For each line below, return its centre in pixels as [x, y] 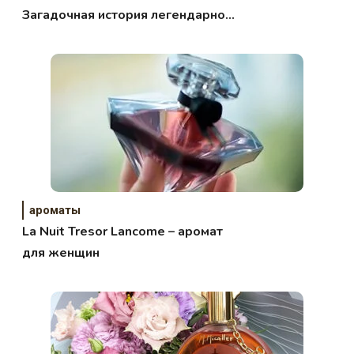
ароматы [55, 210]
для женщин [61, 252]
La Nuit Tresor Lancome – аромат [123, 231]
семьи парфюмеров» [87, 36]
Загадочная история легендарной [128, 15]
